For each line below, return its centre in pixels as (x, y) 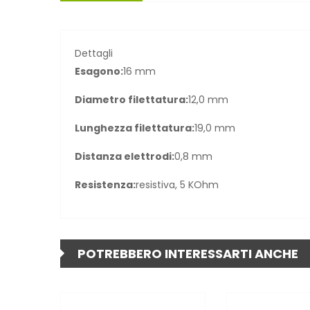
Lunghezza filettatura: (135, 128)
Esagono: (99, 71)
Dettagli (94, 53)
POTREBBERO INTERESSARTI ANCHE (188, 253)
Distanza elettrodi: (125, 156)
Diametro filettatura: (131, 99)
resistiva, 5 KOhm (177, 184)
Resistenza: (105, 184)
